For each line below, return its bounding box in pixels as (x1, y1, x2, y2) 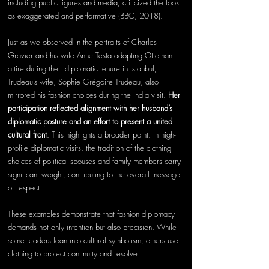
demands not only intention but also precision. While (8, 221, 179, 232)
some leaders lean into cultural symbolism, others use (8, 234, 181, 246)
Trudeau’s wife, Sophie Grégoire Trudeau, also (8, 76, 161, 87)
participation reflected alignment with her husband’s (8, 102, 175, 113)
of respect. (8, 181, 42, 193)
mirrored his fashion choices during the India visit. (8, 89, 168, 100)
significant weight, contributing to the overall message (8, 168, 183, 180)
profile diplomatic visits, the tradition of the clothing (8, 142, 174, 153)
